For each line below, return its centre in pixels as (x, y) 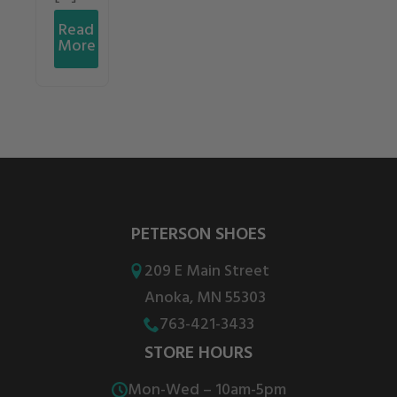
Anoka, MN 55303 (205, 299)
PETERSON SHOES (198, 235)
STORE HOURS (198, 354)
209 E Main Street (206, 272)
